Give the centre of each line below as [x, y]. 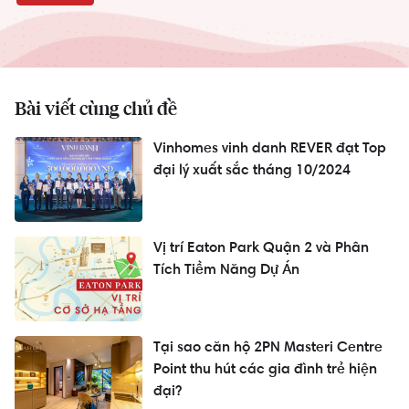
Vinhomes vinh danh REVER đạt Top [270, 148]
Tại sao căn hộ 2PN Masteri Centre [268, 347]
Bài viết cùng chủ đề [96, 110]
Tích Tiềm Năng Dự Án [226, 269]
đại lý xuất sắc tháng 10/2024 [252, 170]
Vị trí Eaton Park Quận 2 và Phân [261, 247]
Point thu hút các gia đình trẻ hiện [265, 369]
